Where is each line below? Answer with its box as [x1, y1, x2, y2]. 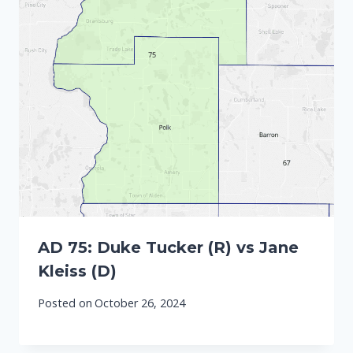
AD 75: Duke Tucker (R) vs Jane [38, 237, 299, 257]
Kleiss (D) [38, 261, 117, 281]
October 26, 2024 [95, 295, 186, 311]
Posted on [38, 295, 92, 311]
